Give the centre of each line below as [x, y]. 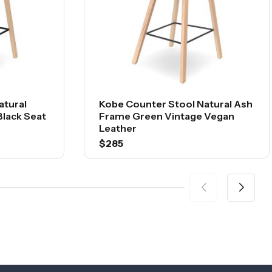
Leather [118, 128]
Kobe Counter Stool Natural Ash [176, 104]
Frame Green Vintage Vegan [167, 116]
